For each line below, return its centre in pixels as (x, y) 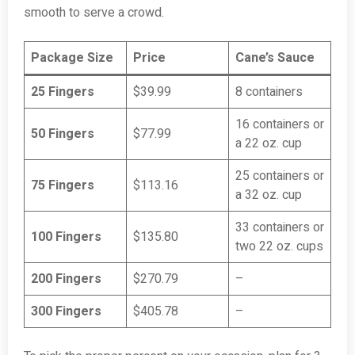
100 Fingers (66, 237)
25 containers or (280, 176)
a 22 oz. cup (269, 144)
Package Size (72, 58)
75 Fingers (63, 186)
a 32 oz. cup (269, 195)
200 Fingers (66, 279)
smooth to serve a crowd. (94, 13)
